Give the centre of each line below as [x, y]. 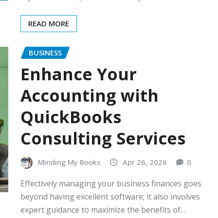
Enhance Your [79, 74]
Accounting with [90, 96]
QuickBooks [71, 117]
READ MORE [49, 23]
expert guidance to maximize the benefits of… [103, 209]
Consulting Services [103, 138]
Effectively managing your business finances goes [111, 183]
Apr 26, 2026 [145, 162]
